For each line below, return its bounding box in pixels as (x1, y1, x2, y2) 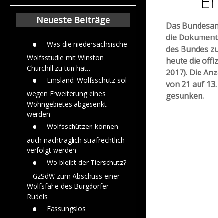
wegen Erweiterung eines (27, 89, 106, 98)
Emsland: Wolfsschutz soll (47, 75, 128, 85)
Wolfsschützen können (47, 121, 118, 131)
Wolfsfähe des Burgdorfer (27, 181, 109, 191)
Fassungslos (47, 203, 86, 213)
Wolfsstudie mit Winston (27, 53, 104, 62)
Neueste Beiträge (36, 14, 110, 26)
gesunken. (166, 90, 204, 101)
